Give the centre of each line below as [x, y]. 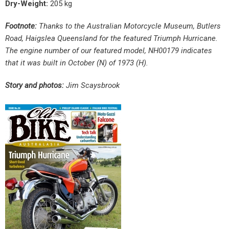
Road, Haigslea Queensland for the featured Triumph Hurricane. [111, 39]
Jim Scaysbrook [92, 86]
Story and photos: [35, 86]
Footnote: [21, 26]
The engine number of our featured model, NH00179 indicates [109, 51]
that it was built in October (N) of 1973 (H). [77, 63]
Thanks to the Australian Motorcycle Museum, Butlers [129, 26]
